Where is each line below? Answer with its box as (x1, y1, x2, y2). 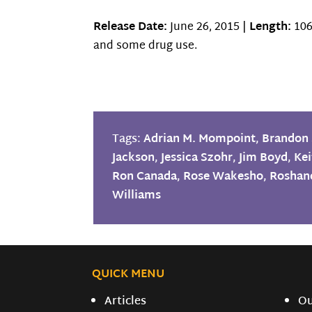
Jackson (112, 148, 155, 169)
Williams (112, 185, 162, 206)
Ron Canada (112, 166, 178, 187)
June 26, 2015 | (167, 17, 250, 38)
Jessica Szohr (161, 148, 233, 169)
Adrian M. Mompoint (143, 129, 256, 150)
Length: (249, 17, 292, 38)
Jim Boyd (239, 148, 288, 169)
